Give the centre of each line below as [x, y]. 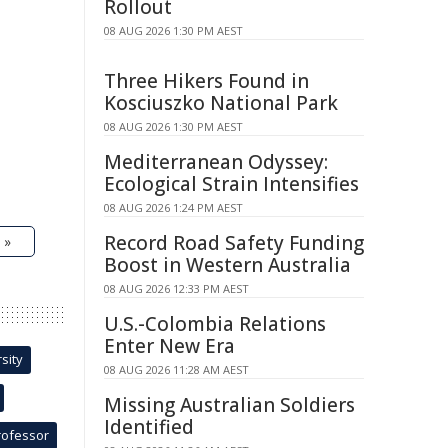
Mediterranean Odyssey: [216, 162]
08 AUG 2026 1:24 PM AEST [173, 207]
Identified [149, 427]
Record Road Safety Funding [234, 243]
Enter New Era [169, 346]
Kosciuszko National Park [221, 103]
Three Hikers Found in [206, 81]
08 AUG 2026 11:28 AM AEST [176, 369]
